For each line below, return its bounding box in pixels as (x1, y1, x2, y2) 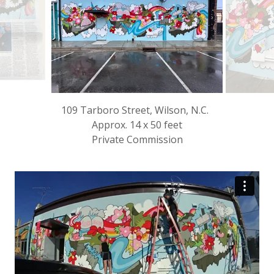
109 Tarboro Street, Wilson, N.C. (61, 103, 213, 117)
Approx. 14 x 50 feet (92, 117, 182, 131)
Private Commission (91, 132, 183, 146)
